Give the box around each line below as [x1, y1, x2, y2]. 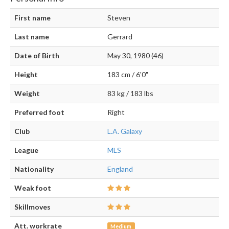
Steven [107, 13, 130, 22]
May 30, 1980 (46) [107, 51, 164, 60]
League [14, 146, 38, 154]
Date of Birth [14, 51, 59, 60]
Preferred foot [14, 108, 64, 117]
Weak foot [14, 184, 51, 192]
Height [14, 70, 38, 79]
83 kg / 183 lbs [107, 89, 153, 98]
